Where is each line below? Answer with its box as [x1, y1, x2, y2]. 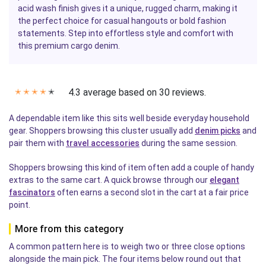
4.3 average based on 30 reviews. [68, 86, 206, 98]
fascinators [9, 187, 55, 197]
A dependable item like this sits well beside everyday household [9, 113, 249, 123]
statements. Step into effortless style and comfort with [18, 28, 233, 38]
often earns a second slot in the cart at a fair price [55, 187, 249, 197]
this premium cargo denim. [18, 40, 120, 50]
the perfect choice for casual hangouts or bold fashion [18, 15, 226, 26]
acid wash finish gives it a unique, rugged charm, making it [18, 3, 237, 13]
